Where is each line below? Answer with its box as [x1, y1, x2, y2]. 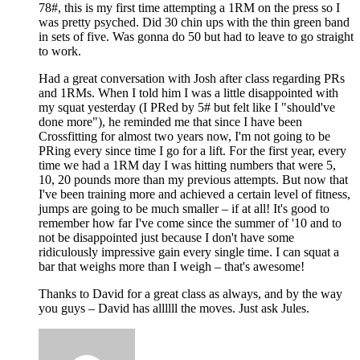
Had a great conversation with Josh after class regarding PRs [39, 71, 345, 85]
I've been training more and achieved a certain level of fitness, [39, 186, 350, 201]
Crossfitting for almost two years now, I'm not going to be [39, 129, 330, 143]
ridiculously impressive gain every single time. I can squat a [39, 244, 339, 259]
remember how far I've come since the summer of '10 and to [39, 215, 342, 230]
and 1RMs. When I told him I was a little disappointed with [39, 85, 338, 100]
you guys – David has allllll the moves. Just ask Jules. [39, 301, 309, 315]
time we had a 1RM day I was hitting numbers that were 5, [39, 157, 336, 172]
